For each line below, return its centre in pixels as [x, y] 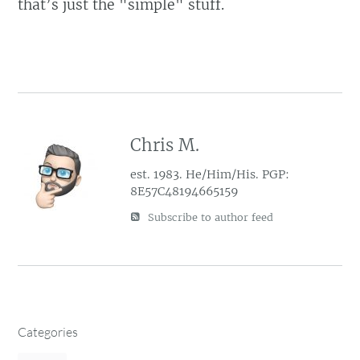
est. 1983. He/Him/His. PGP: [210, 175]
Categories [48, 332]
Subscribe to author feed [209, 218]
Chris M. [165, 146]
